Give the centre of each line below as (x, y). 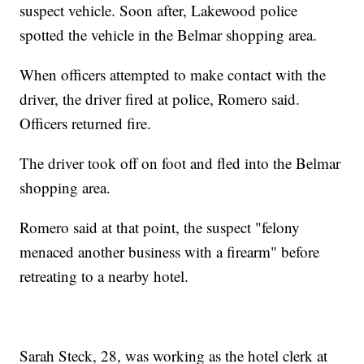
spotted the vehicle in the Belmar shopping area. (169, 34)
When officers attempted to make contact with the (173, 74)
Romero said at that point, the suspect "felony (160, 227)
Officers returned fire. (86, 123)
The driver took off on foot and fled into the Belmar (180, 162)
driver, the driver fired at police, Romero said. (160, 98)
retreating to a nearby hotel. (104, 275)
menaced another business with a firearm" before (170, 251)
